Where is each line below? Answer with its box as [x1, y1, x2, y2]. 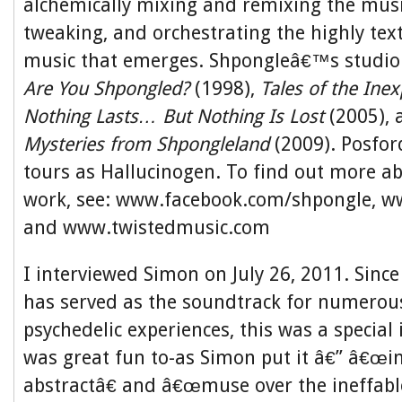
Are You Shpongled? [23, 77, 189, 100]
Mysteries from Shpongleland [23, 133, 269, 155]
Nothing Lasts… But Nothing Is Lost [23, 105, 324, 127]
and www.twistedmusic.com [23, 216, 270, 239]
